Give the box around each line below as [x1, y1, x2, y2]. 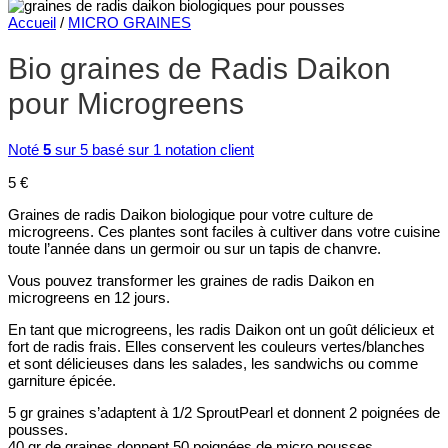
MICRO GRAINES [68, 13, 191, 31]
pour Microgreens [8, 86, 244, 121]
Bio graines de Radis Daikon [8, 51, 391, 86]
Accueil [8, 13, 56, 31]
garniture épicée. [8, 372, 116, 390]
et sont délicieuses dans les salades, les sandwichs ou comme [8, 355, 418, 373]
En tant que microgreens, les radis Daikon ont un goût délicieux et [8, 321, 434, 339]
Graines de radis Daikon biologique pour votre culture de [8, 205, 373, 223]
